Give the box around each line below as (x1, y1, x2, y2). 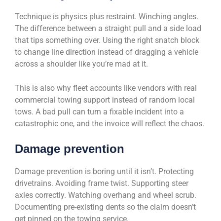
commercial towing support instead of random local (15, 95, 195, 105)
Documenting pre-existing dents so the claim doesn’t (15, 202, 196, 212)
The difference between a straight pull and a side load (15, 24, 201, 34)
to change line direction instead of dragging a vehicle (15, 47, 198, 57)
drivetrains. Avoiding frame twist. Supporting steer (15, 179, 188, 188)
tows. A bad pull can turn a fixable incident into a (15, 107, 184, 117)
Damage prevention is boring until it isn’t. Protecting (15, 167, 194, 177)
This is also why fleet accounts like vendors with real (15, 83, 197, 93)
